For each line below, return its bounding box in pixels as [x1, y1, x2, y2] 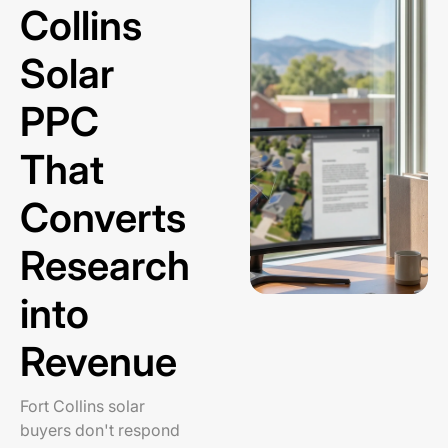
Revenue [20, 337, 177, 386]
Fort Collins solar [20, 396, 145, 416]
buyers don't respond [20, 420, 180, 440]
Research [20, 241, 190, 290]
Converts [20, 193, 186, 242]
